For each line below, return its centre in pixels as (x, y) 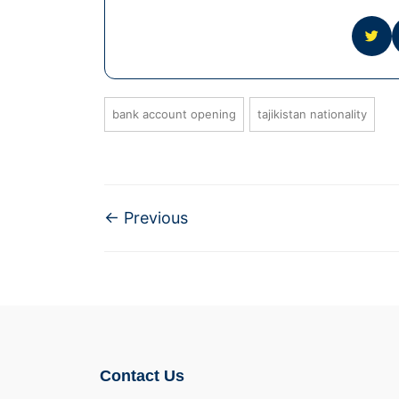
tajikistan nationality (312, 114)
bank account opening (174, 114)
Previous (154, 217)
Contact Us (142, 376)
